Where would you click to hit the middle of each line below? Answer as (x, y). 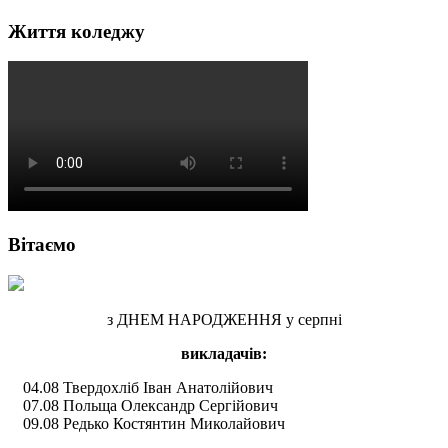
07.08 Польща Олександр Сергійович (150, 405)
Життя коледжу (76, 31)
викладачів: (224, 353)
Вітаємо (42, 245)
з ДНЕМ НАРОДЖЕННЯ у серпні (224, 319)
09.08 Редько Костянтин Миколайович (154, 423)
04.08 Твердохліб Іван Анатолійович (148, 387)
